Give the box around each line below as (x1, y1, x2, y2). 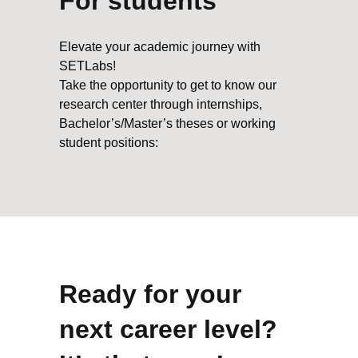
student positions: (59, 135, 158, 149)
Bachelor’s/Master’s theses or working (59, 116, 276, 130)
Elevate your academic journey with (59, 39, 261, 54)
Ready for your (59, 279, 241, 308)
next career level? (59, 314, 277, 344)
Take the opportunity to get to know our (59, 78, 276, 92)
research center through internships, (59, 97, 262, 111)
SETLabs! (59, 58, 116, 73)
